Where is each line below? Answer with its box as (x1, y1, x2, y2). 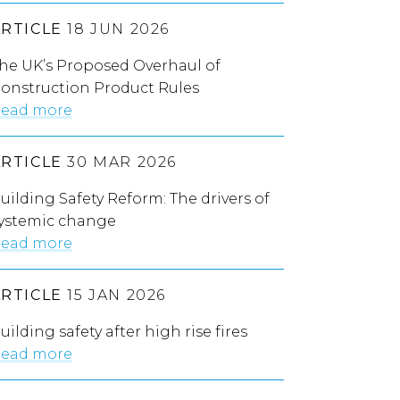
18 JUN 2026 (62, 21, 171, 38)
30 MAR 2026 (62, 154, 178, 171)
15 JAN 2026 (62, 287, 167, 304)
